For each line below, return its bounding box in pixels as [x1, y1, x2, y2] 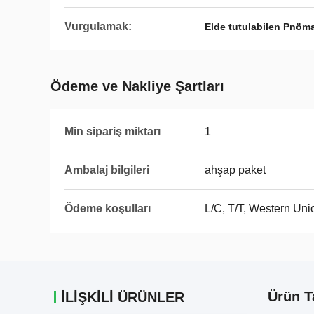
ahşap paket [205, 164, 266, 176]
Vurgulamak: [64, 20, 132, 32]
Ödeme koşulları [64, 203, 151, 214]
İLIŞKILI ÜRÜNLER [61, 289, 184, 305]
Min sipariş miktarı [64, 125, 161, 137]
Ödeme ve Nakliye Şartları [50, 78, 224, 94]
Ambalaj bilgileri [64, 164, 149, 176]
